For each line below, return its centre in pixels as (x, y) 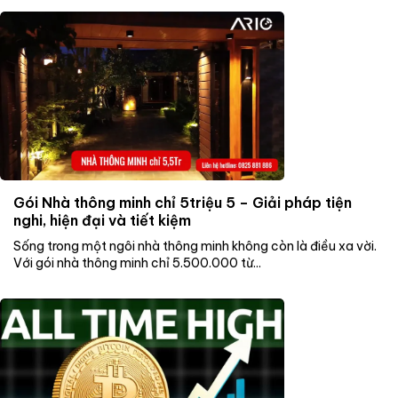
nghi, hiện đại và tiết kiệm (102, 220)
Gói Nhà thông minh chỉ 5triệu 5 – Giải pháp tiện (183, 202)
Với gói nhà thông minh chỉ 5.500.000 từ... (137, 263)
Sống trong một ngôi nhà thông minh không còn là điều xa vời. (195, 246)
